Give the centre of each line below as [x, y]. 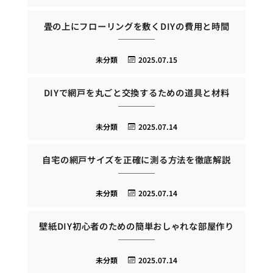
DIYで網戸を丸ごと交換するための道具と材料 [136, 93]
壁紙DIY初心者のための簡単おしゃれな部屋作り [136, 226]
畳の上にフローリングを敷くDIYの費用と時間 [136, 26]
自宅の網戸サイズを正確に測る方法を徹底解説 [136, 159]
